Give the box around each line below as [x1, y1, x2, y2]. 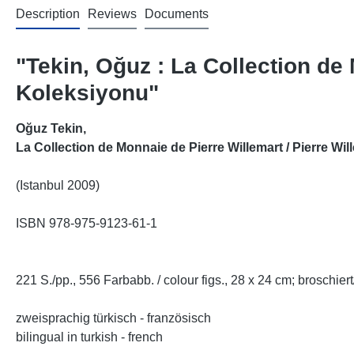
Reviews [88, 7, 137, 21]
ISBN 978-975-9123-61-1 [16, 217, 157, 230]
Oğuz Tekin [16, 122, 83, 135]
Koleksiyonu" [16, 81, 159, 105]
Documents [145, 7, 209, 21]
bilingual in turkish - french [16, 330, 163, 344]
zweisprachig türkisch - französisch [16, 311, 211, 325]
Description [16, 7, 80, 21]
